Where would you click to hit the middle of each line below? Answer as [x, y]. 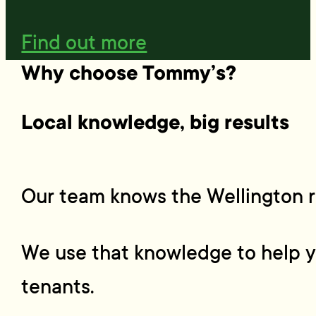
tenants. [58, 287]
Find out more [84, 42]
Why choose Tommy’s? [129, 73]
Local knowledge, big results [156, 123]
